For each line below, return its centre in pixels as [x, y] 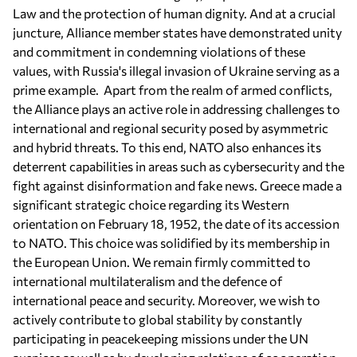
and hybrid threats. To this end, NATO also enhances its [167, 147]
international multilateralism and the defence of [147, 280]
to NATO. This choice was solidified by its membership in [171, 242]
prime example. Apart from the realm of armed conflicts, [173, 89]
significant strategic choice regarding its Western [151, 204]
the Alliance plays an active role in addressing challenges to [177, 108]
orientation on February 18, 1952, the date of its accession [176, 223]
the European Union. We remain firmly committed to [162, 261]
